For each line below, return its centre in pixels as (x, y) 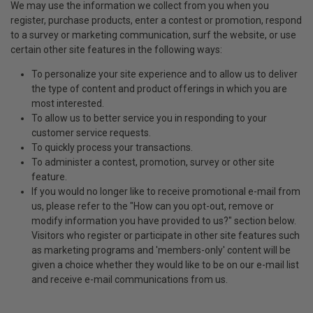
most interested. (68, 103)
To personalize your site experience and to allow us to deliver (165, 74)
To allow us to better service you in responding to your (149, 118)
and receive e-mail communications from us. (130, 279)
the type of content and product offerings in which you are (159, 89)
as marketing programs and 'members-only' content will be (161, 250)
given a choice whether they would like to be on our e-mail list (165, 265)
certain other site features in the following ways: (116, 50)
